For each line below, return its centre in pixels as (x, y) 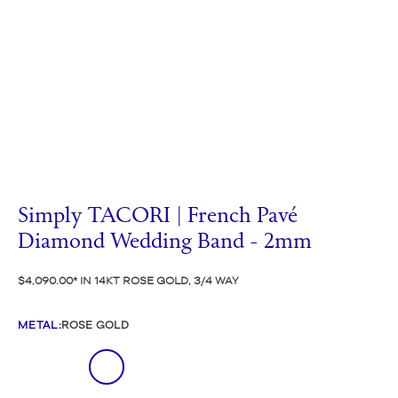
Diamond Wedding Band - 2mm (165, 242)
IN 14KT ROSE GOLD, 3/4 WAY (158, 280)
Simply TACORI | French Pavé (158, 216)
